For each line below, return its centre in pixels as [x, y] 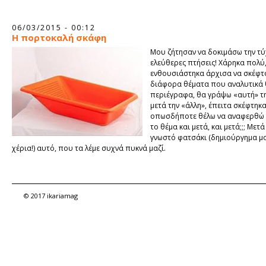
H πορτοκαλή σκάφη [59, 37]
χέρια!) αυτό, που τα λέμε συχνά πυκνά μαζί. [89, 148]
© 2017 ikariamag [51, 196]
